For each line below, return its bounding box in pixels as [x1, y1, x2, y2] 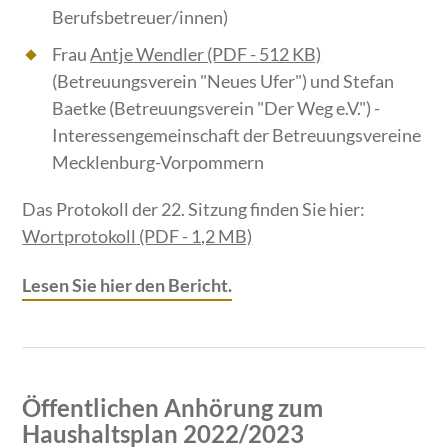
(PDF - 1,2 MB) [136, 225, 253, 248]
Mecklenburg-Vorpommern [52, 151, 265, 174]
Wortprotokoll [22, 225, 137, 248]
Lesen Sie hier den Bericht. [22, 274, 233, 297]
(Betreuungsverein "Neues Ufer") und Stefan [52, 70, 395, 93]
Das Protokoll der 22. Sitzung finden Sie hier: [22, 198, 366, 221]
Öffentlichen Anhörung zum [22, 393, 324, 423]
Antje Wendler [90, 43, 205, 66]
